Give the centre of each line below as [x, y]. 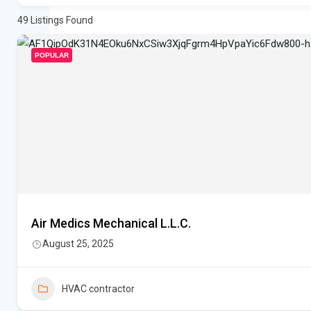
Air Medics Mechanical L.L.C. [111, 224]
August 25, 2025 [78, 244]
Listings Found [61, 20]
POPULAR [52, 56]
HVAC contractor [98, 289]
